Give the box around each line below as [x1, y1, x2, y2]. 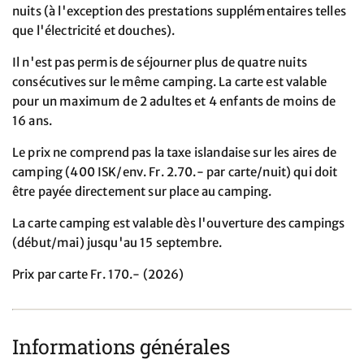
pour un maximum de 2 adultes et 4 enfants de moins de [12, 93, 336, 110]
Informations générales [12, 333, 230, 361]
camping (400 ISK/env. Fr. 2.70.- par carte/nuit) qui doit [12, 164, 338, 180]
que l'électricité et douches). [12, 23, 175, 39]
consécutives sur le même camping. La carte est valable [12, 74, 327, 90]
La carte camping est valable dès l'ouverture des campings [12, 215, 345, 232]
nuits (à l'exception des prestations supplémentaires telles [12, 3, 346, 19]
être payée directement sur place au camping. [12, 184, 272, 200]
